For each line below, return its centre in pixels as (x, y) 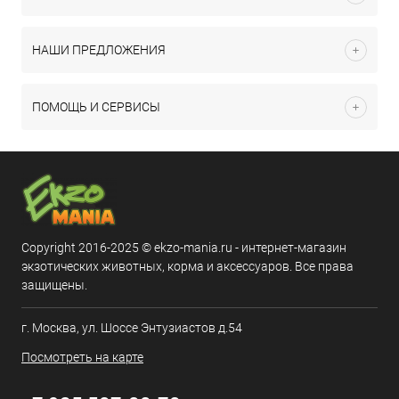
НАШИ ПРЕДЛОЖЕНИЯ (99, 50)
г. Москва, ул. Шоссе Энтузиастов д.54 (132, 328)
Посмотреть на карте (82, 357)
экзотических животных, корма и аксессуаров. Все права (187, 266)
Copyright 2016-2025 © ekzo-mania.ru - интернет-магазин (184, 248)
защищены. (54, 285)
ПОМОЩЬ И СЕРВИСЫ (96, 107)
